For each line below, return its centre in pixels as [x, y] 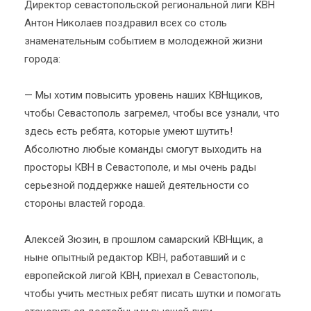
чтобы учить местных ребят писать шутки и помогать [153, 294]
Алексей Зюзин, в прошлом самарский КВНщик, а [144, 239]
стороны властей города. [85, 203]
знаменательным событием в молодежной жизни [143, 41]
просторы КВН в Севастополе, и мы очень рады [140, 167]
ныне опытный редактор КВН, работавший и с [135, 258]
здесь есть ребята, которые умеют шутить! [128, 131]
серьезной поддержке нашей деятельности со [137, 185]
